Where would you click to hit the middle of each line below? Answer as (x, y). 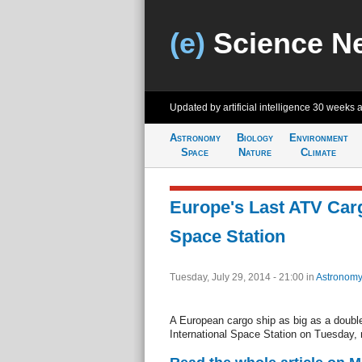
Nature (255, 152)
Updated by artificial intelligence (241, 107)
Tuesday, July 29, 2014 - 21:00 (238, 277)
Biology (255, 138)
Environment (318, 138)
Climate (318, 152)
